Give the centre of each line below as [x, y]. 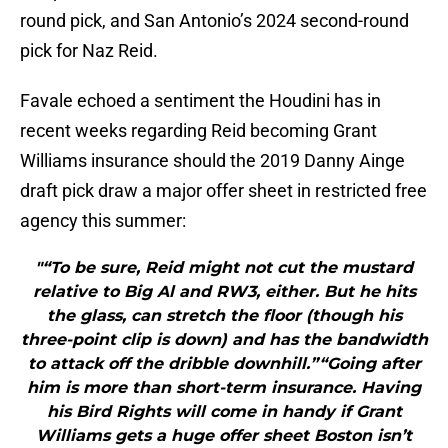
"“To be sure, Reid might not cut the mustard [224, 268]
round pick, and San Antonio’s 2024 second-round [214, 21]
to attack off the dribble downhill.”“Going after [224, 364]
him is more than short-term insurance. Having [224, 388]
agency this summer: [103, 221]
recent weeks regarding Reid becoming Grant [198, 131]
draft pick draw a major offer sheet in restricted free [223, 191]
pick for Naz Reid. [89, 51]
